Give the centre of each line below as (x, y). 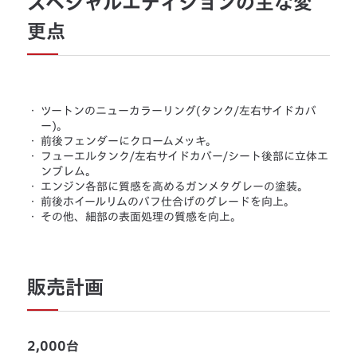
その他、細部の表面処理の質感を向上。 (141, 217)
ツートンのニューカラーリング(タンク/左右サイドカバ (179, 111)
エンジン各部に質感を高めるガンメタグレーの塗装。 (175, 187)
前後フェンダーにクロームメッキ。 (129, 141)
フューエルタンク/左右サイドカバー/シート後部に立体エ (185, 157)
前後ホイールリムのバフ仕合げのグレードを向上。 (168, 202)
